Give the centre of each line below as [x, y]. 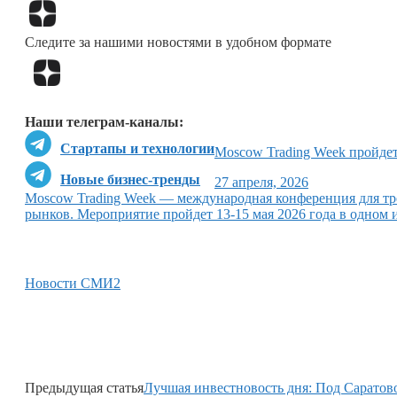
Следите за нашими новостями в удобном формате [178, 42]
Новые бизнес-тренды [130, 180]
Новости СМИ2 [73, 284]
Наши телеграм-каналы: [104, 122]
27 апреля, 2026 [261, 183]
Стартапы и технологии [137, 149]
